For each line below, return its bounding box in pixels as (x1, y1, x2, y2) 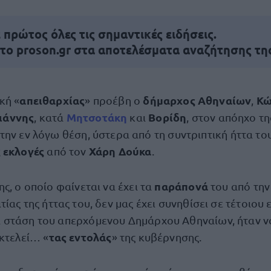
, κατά (34, 111, 67, 123)
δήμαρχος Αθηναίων (143, 93, 252, 107)
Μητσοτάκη (66, 110, 128, 124)
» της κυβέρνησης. (111, 230, 202, 243)
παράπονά (154, 179, 211, 193)
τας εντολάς (48, 230, 112, 244)
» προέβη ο (85, 94, 143, 106)
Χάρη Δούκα (88, 144, 152, 158)
